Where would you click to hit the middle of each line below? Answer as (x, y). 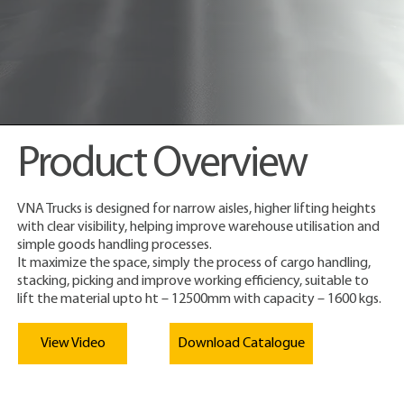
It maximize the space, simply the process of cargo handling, (194, 263)
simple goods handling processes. (115, 245)
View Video (73, 343)
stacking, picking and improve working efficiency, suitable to (193, 281)
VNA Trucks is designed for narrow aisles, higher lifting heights (197, 209)
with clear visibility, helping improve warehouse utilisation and (199, 227)
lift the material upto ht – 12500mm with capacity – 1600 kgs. (200, 299)
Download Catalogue (242, 344)
